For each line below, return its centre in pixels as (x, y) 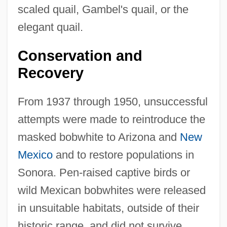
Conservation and (80, 55)
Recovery (50, 73)
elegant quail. (50, 27)
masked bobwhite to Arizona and (99, 137)
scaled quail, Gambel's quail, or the (103, 9)
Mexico (35, 155)
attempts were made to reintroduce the (111, 119)
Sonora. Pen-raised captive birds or (104, 172)
